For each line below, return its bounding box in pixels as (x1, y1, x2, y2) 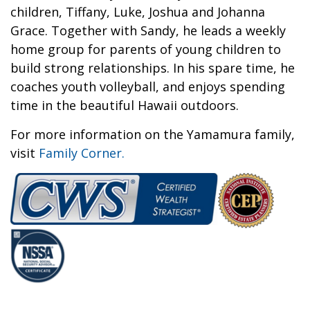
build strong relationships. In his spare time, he (10, 60, 295, 76)
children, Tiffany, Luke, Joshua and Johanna (10, 3, 265, 20)
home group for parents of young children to (10, 41, 281, 57)
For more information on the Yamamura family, (10, 126, 295, 143)
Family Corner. (39, 145, 125, 161)
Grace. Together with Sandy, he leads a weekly (10, 22, 286, 39)
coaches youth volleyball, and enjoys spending (10, 78, 285, 95)
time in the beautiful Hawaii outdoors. (10, 97, 239, 113)
